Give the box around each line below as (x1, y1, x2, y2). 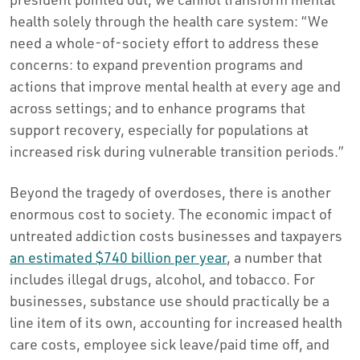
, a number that (227, 247, 322, 266)
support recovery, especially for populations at (10, 120, 309, 138)
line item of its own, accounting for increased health (10, 313, 342, 331)
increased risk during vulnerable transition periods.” (10, 141, 344, 160)
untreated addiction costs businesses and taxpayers (10, 226, 342, 244)
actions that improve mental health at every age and (10, 76, 341, 95)
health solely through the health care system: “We (10, 11, 329, 30)
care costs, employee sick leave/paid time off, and (10, 334, 329, 353)
